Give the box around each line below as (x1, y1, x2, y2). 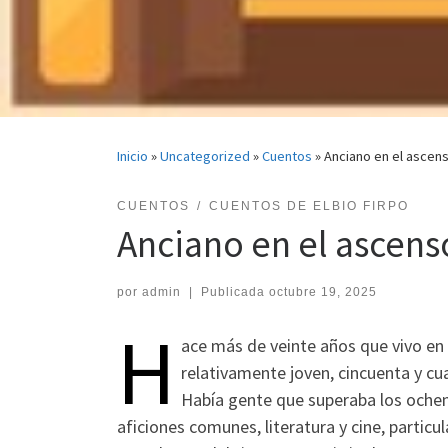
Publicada (200, 284, 269, 299)
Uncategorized (160, 147, 250, 166)
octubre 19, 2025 (268, 284, 377, 299)
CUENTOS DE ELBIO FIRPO (208, 199, 409, 214)
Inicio (117, 147, 148, 166)
